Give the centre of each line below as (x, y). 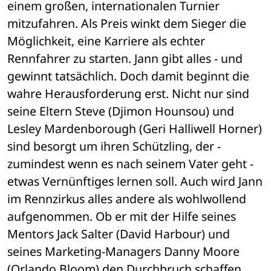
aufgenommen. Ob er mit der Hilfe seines (122, 217)
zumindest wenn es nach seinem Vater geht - (130, 164)
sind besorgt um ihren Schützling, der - (114, 146)
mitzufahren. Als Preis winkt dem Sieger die (127, 24)
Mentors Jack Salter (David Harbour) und (119, 234)
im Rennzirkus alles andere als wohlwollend (127, 199)
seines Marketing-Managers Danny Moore (123, 252)
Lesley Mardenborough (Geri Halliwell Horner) (135, 129)
